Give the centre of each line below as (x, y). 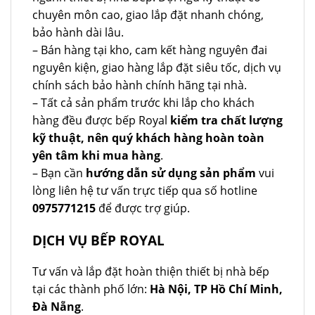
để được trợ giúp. (143, 208)
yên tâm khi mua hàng (96, 156)
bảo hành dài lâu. (78, 33)
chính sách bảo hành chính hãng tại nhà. (140, 85)
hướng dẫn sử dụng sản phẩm (171, 173)
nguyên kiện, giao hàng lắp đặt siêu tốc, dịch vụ (157, 68)
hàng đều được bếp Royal (100, 121)
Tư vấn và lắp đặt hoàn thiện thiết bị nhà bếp (151, 272)
